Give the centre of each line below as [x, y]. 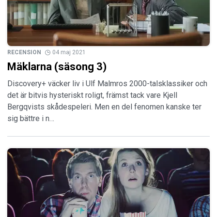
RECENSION [24, 53]
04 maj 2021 [69, 53]
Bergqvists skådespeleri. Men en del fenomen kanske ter [104, 107]
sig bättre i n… [31, 119]
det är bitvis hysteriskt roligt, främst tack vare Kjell [92, 95]
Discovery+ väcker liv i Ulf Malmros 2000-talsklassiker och [107, 84]
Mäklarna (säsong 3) [57, 67]
